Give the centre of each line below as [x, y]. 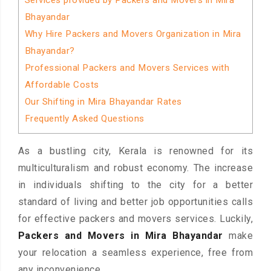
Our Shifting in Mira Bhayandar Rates [103, 102]
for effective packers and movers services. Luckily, [135, 219]
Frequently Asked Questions [84, 119]
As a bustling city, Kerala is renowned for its [135, 151]
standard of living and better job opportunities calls [135, 202]
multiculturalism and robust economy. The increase [135, 168]
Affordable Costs [62, 85]
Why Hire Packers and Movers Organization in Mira [133, 34]
